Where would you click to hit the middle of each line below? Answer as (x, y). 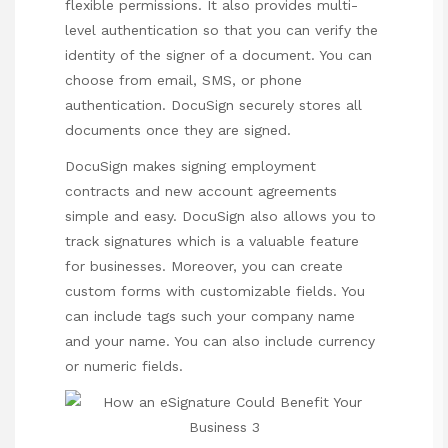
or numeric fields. (124, 366)
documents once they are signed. (178, 130)
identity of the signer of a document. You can (218, 55)
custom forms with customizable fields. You (215, 291)
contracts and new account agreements (201, 191)
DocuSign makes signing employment (190, 166)
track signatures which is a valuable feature (212, 241)
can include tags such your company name (210, 316)
